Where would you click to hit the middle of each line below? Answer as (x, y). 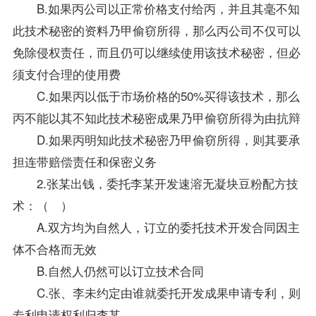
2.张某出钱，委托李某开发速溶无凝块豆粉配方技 (155, 183)
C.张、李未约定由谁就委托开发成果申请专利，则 (156, 292)
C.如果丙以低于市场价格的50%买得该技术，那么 (156, 95)
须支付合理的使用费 (66, 73)
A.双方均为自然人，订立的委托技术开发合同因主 (156, 226)
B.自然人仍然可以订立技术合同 (108, 270)
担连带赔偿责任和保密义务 (84, 161)
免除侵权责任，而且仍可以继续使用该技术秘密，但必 (156, 51)
